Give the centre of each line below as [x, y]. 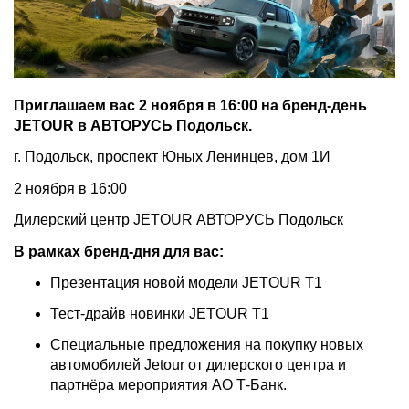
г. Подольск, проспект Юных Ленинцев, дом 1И [172, 157]
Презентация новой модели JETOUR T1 [186, 283]
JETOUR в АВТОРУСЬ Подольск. [133, 125]
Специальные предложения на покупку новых [207, 345]
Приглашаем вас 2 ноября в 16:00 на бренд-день [190, 105]
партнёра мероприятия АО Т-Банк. [168, 385]
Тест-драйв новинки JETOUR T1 [160, 314]
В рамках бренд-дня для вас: [119, 251]
